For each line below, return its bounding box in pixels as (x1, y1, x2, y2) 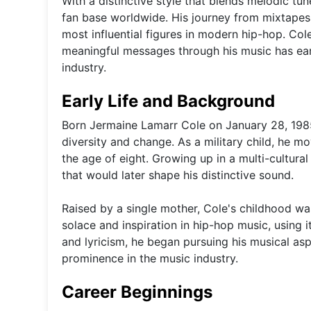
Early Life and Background (62, 90, 275, 111)
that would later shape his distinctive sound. (62, 167, 294, 182)
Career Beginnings (62, 281, 212, 302)
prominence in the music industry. (62, 251, 238, 265)
